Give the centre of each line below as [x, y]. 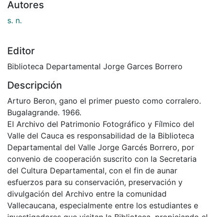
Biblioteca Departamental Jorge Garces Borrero [95, 101]
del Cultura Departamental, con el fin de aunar [92, 206]
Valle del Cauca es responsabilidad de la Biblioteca [101, 171]
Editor [21, 86]
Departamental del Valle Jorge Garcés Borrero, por [101, 182]
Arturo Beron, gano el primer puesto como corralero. [104, 136]
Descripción [35, 120]
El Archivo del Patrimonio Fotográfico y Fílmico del [101, 159]
